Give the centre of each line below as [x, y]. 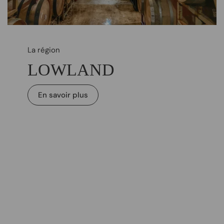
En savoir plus [63, 95]
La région [44, 50]
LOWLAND [71, 69]
